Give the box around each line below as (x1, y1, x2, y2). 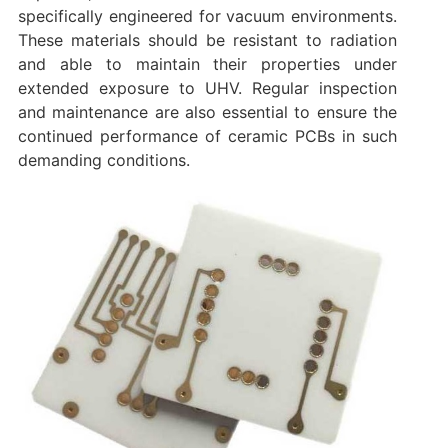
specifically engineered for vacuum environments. (17, 5, 398, 26)
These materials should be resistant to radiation (17, 29, 398, 50)
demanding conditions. (17, 149, 190, 170)
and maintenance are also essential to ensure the (17, 101, 398, 122)
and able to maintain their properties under (17, 53, 398, 74)
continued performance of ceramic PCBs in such (17, 125, 398, 146)
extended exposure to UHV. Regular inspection (17, 77, 398, 98)
